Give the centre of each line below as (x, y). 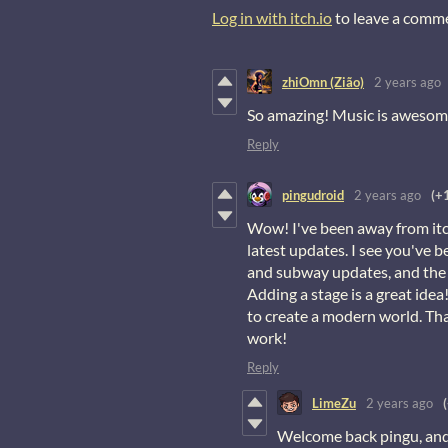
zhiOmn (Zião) (323, 81)
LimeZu (334, 402)
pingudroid (313, 194)
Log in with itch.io (272, 18)
